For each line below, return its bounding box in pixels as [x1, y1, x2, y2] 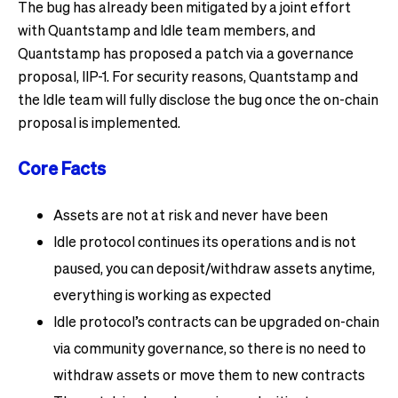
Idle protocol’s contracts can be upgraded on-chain [53, 312, 379, 330]
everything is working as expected [53, 285, 271, 304]
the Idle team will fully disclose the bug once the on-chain [18, 90, 378, 108]
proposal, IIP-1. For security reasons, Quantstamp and [18, 67, 358, 85]
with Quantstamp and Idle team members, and [18, 20, 315, 39]
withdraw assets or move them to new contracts [53, 365, 365, 384]
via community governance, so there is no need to [53, 338, 366, 357]
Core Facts [18, 156, 106, 179]
